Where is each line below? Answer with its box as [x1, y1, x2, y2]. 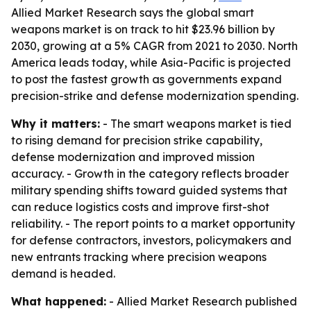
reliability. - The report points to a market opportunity [11, 217, 295, 230]
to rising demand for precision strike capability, [11, 133, 262, 147]
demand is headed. [11, 267, 115, 280]
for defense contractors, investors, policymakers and [11, 233, 292, 247]
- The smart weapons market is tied [100, 117, 292, 131]
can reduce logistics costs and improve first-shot [11, 200, 269, 214]
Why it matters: [11, 117, 100, 131]
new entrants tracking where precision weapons [11, 250, 267, 264]
